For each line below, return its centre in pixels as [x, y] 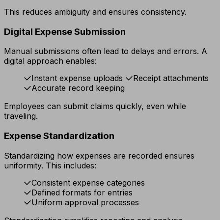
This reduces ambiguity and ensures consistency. [95, 12]
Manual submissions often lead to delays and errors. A [106, 51]
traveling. [21, 116]
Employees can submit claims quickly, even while [95, 106]
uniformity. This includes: [50, 165]
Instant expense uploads [77, 78]
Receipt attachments [171, 78]
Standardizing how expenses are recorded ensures [99, 155]
